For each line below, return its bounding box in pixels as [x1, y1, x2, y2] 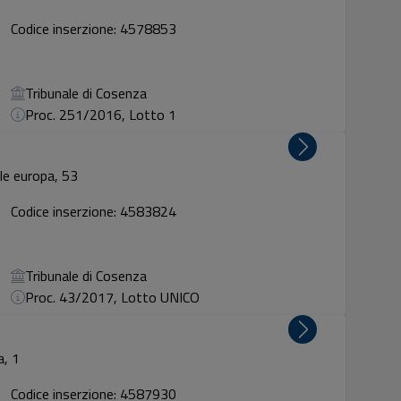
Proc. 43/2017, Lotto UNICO [25, 286, 200, 308]
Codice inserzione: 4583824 [11, 200, 177, 222]
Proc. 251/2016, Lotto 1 [25, 104, 177, 125]
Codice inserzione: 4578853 [11, 18, 177, 39]
